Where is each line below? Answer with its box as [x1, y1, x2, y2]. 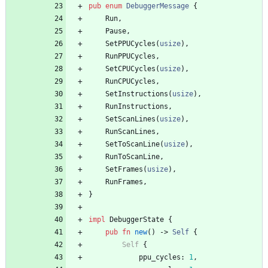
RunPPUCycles [105, 52, 156, 61]
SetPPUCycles [105, 39, 156, 48]
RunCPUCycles [105, 77, 156, 86]
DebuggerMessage [126, 2, 189, 11]
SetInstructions [105, 90, 168, 99]
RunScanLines [105, 127, 156, 136]
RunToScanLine [105, 153, 160, 162]
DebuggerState [109, 215, 164, 224]
